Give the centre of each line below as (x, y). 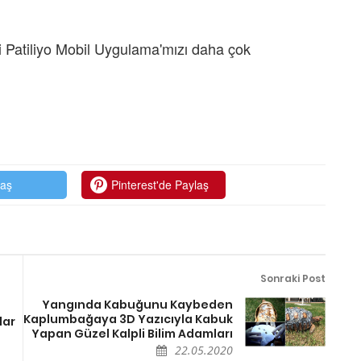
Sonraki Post (293, 278)
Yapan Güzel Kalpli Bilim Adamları (132, 333)
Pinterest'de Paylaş (160, 184)
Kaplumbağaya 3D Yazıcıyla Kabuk (128, 319)
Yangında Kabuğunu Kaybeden (137, 304)
